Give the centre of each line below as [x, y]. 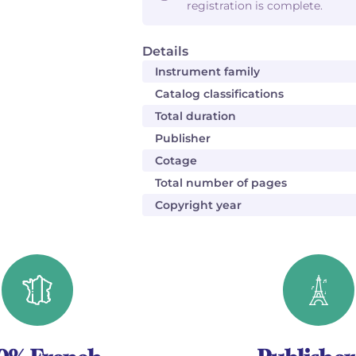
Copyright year [198, 205]
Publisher [183, 138]
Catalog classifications [219, 94]
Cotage [176, 161]
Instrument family [207, 72]
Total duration [195, 116]
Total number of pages [221, 183]
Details [165, 51]
